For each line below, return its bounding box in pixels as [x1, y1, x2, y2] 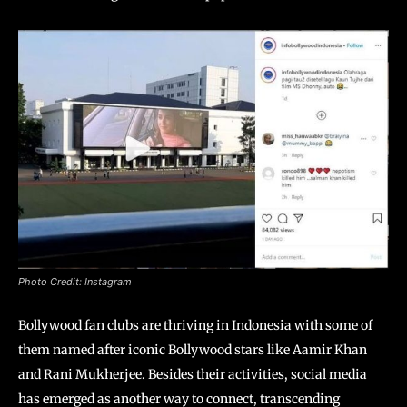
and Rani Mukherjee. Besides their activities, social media [18, 366, 367, 383]
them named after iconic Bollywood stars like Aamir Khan [18, 342, 367, 359]
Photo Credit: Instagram [18, 275, 132, 289]
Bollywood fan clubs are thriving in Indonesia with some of [18, 317, 372, 334]
